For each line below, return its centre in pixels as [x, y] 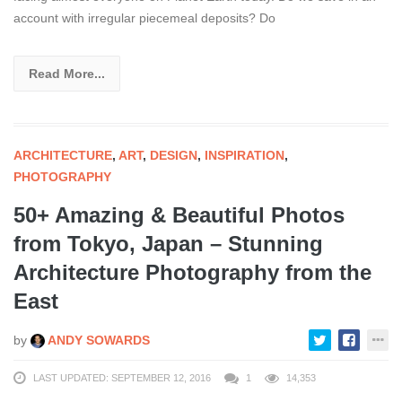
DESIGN [174, 155]
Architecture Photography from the [192, 272]
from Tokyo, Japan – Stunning [168, 243]
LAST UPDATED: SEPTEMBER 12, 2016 [122, 377]
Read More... [67, 73]
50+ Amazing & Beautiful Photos [179, 214]
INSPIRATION [245, 155]
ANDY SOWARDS [97, 340]
